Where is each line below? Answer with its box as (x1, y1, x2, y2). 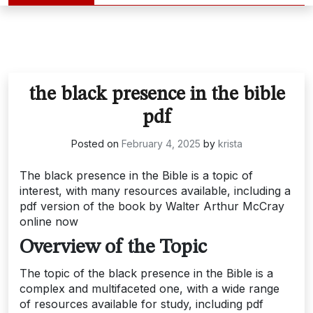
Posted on (71, 138, 122, 150)
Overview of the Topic (20, 238, 207, 258)
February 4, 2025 (121, 138, 201, 150)
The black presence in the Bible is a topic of (20, 168, 253, 182)
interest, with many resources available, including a (20, 184, 291, 198)
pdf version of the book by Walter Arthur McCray (20, 199, 284, 213)
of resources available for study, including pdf (20, 297, 263, 311)
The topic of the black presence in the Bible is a (20, 266, 273, 280)
